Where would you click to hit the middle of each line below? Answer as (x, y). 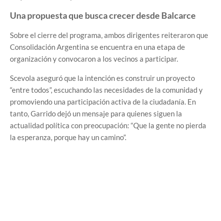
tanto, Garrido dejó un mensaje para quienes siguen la (96, 114)
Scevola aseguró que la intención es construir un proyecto (102, 78)
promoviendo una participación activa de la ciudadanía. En (103, 102)
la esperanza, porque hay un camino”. (68, 137)
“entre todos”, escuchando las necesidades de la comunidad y (106, 90)
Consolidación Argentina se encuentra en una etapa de (97, 47)
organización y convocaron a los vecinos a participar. (94, 59)
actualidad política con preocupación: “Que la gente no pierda (108, 126)
